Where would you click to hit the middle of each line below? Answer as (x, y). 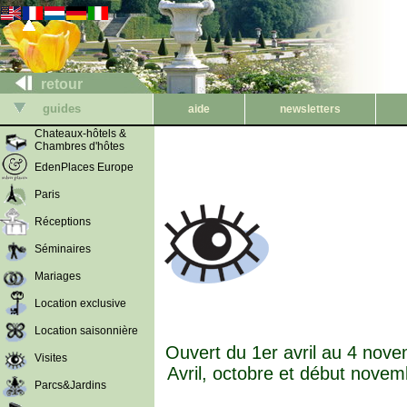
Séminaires (63, 249)
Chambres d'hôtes (79, 146)
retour (60, 84)
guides (60, 109)
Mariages (58, 276)
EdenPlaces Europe (84, 167)
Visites (51, 358)
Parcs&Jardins (70, 385)
